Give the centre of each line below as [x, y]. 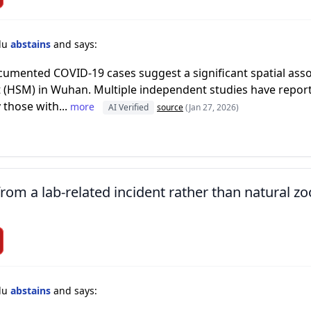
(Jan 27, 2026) [212, 107]
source [170, 107]
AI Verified [128, 107]
